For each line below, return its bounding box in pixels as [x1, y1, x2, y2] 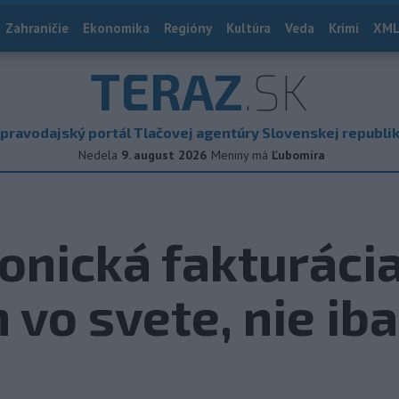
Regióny [164, 20, 212, 37]
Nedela [78, 147, 118, 163]
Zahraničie [5, 20, 69, 37]
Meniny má [211, 147, 272, 163]
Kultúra [226, 20, 271, 37]
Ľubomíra [272, 147, 325, 163]
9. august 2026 [121, 147, 207, 163]
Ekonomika [83, 20, 150, 37]
